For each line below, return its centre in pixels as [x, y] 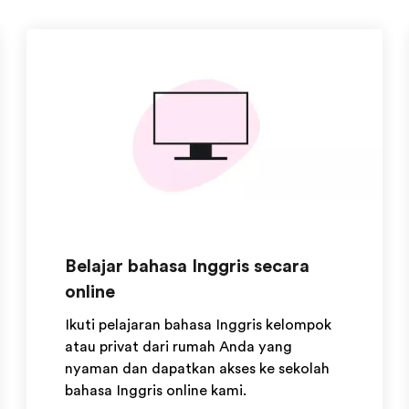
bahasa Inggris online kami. [156, 391]
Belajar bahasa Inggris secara [188, 266]
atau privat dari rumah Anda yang [179, 347]
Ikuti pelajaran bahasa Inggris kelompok [199, 325]
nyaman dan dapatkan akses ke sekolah [198, 369]
